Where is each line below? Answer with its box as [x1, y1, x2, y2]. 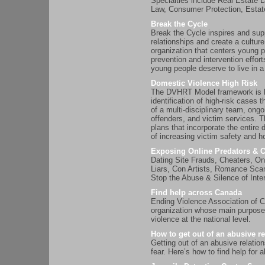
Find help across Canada [151, 188, 242, 198]
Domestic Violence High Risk [151, 79, 257, 88]
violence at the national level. [151, 215, 251, 224]
